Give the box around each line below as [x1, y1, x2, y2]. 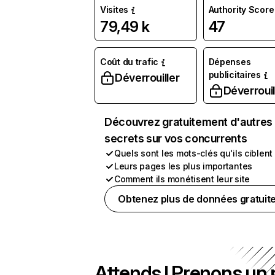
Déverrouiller [115, 71, 180, 84]
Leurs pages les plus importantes [114, 161, 253, 171]
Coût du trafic [100, 56, 159, 67]
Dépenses [208, 56, 251, 67]
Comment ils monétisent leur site [114, 174, 250, 184]
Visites [100, 4, 129, 15]
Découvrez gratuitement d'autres [104, 115, 273, 128]
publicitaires [208, 69, 261, 80]
